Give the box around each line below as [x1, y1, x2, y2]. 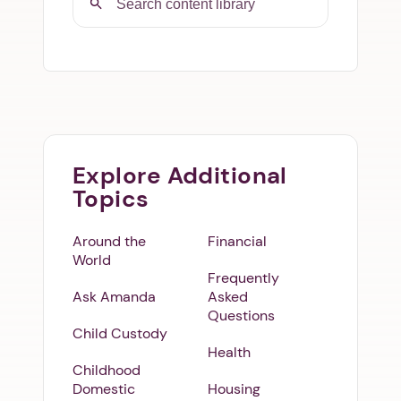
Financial [208, 232, 267, 252]
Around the [73, 232, 146, 252]
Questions [208, 306, 275, 326]
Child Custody [73, 324, 167, 344]
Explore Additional [73, 160, 287, 192]
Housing [208, 380, 260, 399]
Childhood [73, 361, 141, 380]
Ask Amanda [73, 287, 156, 307]
